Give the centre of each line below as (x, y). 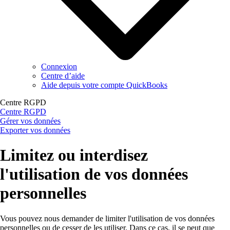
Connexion (59, 66)
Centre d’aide (63, 75)
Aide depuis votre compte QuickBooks (104, 85)
